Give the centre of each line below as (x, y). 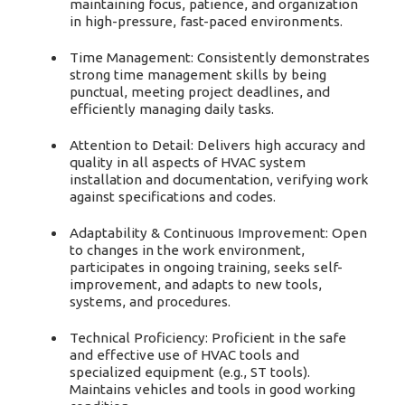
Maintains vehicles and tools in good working (213, 389)
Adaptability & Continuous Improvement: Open (219, 233)
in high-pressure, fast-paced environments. (207, 22)
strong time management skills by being (198, 75)
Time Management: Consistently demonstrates (220, 58)
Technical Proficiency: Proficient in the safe (208, 337)
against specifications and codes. (173, 197)
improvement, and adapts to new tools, (196, 284)
